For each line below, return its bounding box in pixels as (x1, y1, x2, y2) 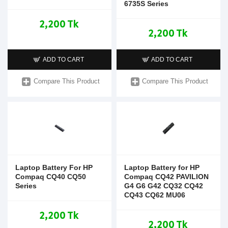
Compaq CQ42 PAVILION (124, 172, 209, 181)
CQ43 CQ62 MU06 (124, 190, 185, 199)
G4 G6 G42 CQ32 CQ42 (124, 181, 203, 190)
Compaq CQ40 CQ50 (15, 172, 86, 181)
